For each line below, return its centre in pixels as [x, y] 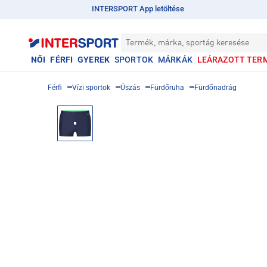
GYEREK [94, 60]
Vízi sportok [91, 88]
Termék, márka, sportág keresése [187, 43]
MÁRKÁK [175, 60]
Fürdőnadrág [215, 88]
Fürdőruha [167, 88]
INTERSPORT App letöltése [138, 9]
